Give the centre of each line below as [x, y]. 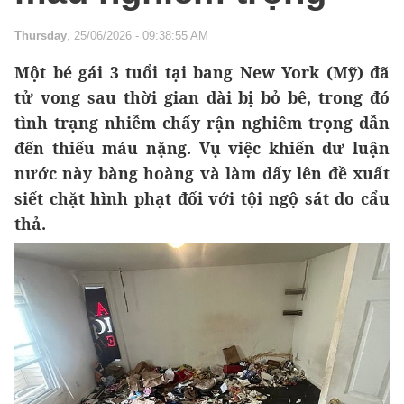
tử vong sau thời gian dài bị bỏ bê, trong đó [202, 98]
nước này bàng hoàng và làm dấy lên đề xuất [202, 174]
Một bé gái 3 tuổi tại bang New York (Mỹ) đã [202, 73]
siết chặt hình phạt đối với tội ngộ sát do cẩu [202, 199]
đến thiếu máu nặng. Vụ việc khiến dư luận [202, 148]
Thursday [41, 36]
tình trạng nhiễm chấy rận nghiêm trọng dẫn [202, 123]
